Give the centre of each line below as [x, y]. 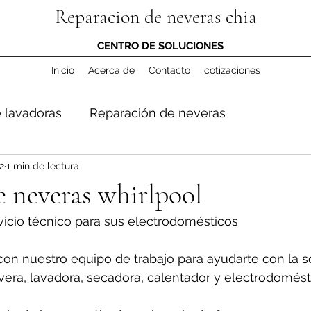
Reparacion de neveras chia [155, 17]
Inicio [62, 70]
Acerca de [111, 70]
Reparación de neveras [157, 112]
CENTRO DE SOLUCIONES [160, 46]
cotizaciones [232, 70]
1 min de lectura [42, 166]
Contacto [169, 70]
